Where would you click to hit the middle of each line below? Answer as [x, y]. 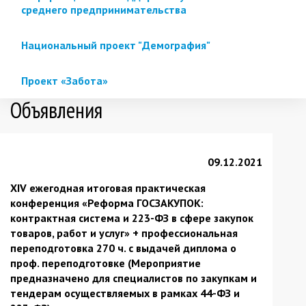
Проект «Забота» [65, 80]
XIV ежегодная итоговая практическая [108, 187]
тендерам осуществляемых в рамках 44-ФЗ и [125, 293]
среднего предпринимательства [104, 9]
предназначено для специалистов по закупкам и [134, 278]
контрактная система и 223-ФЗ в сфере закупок [132, 218]
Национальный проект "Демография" [116, 45]
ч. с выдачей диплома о [177, 248]
